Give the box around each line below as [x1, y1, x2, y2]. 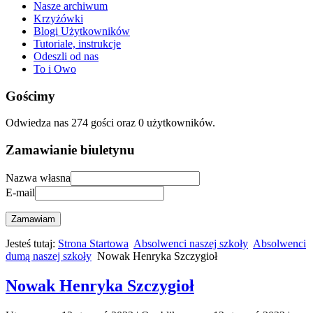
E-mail [6, 186, 35, 198]
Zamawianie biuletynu [6, 143, 135, 158]
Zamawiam [11, 213, 55, 224]
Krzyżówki [34, 12, 83, 24]
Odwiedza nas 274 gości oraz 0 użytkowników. [6, 117, 215, 129]
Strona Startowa [58, 237, 129, 249]
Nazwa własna [6, 171, 71, 184]
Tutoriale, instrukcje [34, 37, 121, 50]
